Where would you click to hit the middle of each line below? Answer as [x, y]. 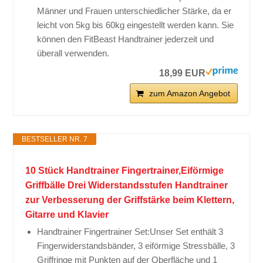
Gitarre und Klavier [67, 215]
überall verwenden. [73, 53]
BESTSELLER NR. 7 [55, 139]
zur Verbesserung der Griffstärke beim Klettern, [130, 200]
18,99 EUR [182, 73]
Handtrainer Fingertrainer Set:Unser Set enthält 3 [130, 232]
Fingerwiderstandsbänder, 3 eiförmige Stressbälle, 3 [136, 246]
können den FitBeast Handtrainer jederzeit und [126, 39]
